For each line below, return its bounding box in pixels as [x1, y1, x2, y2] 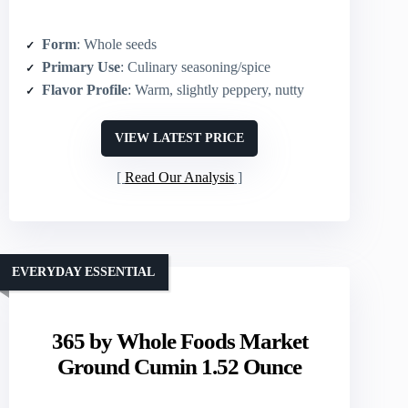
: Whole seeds [76, 36, 157, 52]
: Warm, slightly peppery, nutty [127, 81, 304, 97]
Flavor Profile [42, 81, 127, 97]
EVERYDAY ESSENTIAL [12, 265, 155, 280]
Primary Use [42, 58, 120, 75]
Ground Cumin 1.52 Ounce [57, 353, 302, 379]
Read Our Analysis [125, 168, 235, 185]
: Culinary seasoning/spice [120, 58, 270, 75]
